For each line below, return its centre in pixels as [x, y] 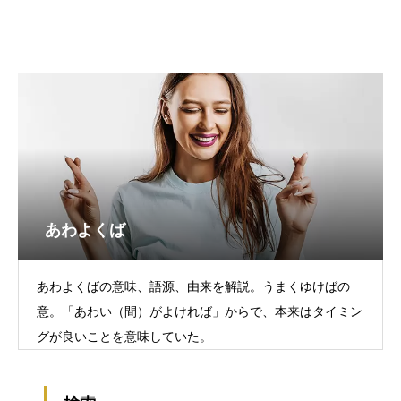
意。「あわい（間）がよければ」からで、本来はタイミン [200, 311]
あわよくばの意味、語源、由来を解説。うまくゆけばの [193, 286]
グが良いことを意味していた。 [124, 337]
